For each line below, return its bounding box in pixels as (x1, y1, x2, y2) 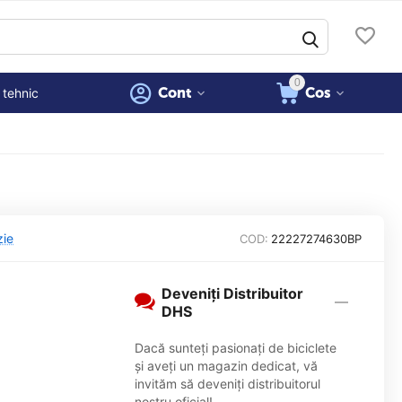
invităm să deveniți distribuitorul (134, 376, 320, 391)
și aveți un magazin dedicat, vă (134, 358, 318, 373)
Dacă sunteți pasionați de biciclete (134, 340, 336, 355)
